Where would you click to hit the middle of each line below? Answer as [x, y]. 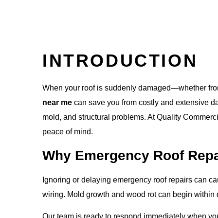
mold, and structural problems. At [99, 117]
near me [57, 102]
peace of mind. [68, 131]
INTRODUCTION [120, 60]
